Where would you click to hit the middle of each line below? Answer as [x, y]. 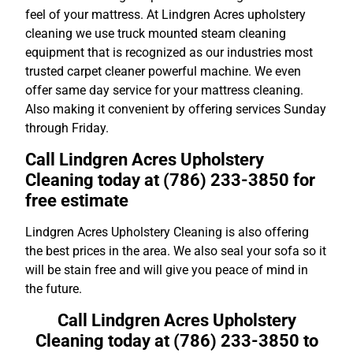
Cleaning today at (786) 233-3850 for [170, 179]
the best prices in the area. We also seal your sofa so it [176, 251]
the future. [54, 288]
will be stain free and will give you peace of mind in [167, 269]
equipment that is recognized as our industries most [169, 52]
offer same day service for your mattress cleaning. [164, 90]
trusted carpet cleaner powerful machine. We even [163, 71]
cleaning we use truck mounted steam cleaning [156, 33]
